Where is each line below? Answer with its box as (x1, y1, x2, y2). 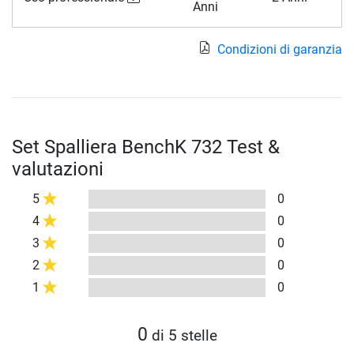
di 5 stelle (147, 326, 217, 345)
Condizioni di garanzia (217, 42, 342, 58)
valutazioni (12, 158, 104, 181)
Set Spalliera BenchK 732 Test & (12, 136, 280, 159)
